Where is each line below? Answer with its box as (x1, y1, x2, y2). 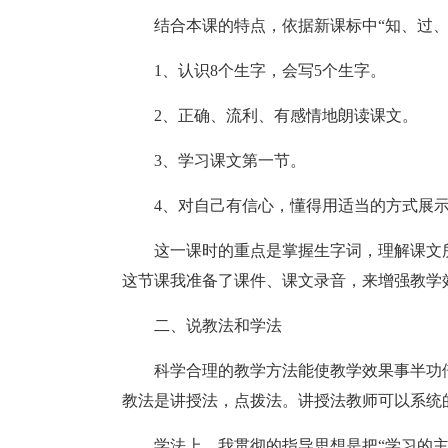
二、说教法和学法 (154, 317, 282, 334)
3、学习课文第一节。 (154, 152, 306, 169)
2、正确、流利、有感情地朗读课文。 (154, 107, 418, 124)
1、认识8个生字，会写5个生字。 (154, 62, 386, 79)
